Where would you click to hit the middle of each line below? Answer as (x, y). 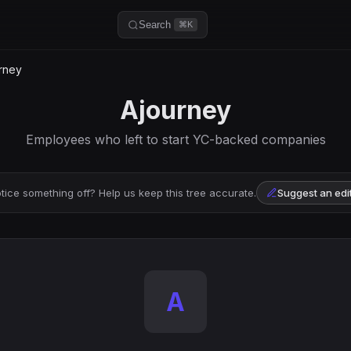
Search (155, 25)
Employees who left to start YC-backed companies (175, 139)
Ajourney (175, 110)
